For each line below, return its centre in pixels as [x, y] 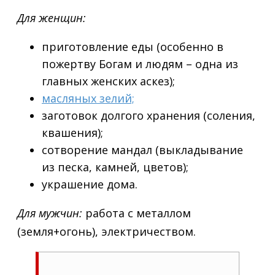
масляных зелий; [88, 99]
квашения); [72, 133]
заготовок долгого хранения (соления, [149, 116]
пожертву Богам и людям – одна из [140, 64]
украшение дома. [90, 184]
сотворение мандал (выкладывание [142, 150]
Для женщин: [52, 18]
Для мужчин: [50, 213]
